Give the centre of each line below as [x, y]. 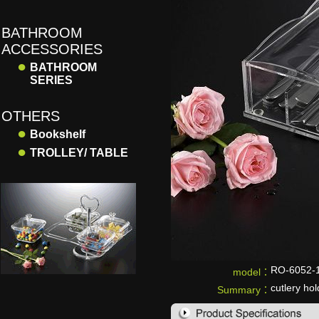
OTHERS [31, 116]
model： [252, 272]
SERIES [51, 80]
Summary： [244, 290]
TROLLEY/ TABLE [79, 153]
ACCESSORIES [52, 49]
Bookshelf [58, 134]
